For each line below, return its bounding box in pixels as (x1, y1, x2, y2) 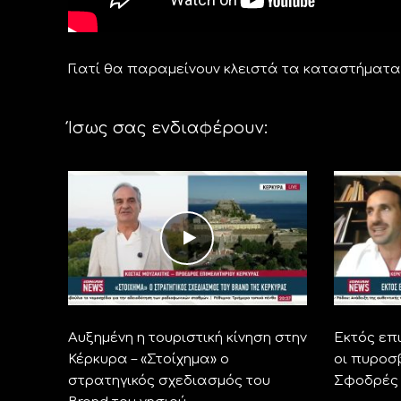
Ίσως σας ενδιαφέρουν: (67, 119, 268, 138)
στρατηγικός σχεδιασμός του (67, 373, 270, 389)
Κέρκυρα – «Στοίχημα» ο (67, 352, 229, 368)
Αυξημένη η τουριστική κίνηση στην (67, 330, 307, 346)
